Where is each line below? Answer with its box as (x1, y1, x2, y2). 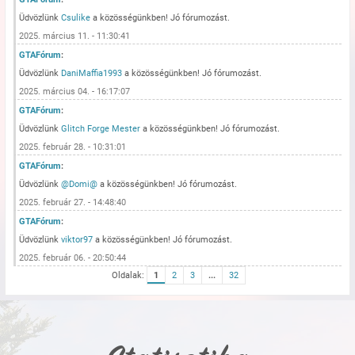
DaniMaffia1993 (61, 68, 123, 78)
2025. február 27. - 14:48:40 (19, 197, 127, 208)
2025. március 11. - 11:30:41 (19, 31, 131, 41)
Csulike (61, 13, 91, 23)
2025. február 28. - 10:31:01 (19, 142, 127, 152)
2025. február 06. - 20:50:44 (19, 253, 127, 263)
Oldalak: (111, 270, 147, 281)
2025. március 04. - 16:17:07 (19, 86, 131, 97)
